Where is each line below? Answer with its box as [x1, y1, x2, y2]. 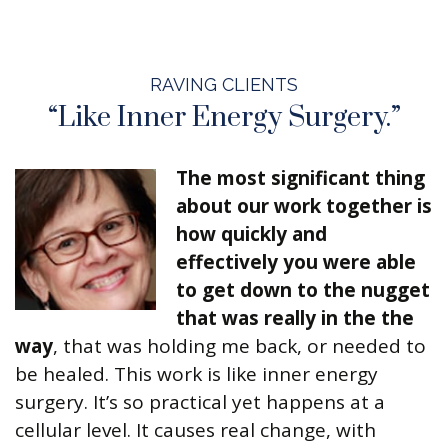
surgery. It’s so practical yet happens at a [15, 389, 385, 416]
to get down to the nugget [176, 277, 430, 304]
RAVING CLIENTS [150, 74, 298, 96]
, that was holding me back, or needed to [53, 333, 426, 360]
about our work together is [176, 193, 432, 220]
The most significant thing [176, 165, 425, 192]
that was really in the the [176, 305, 414, 332]
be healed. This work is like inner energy [15, 361, 378, 388]
